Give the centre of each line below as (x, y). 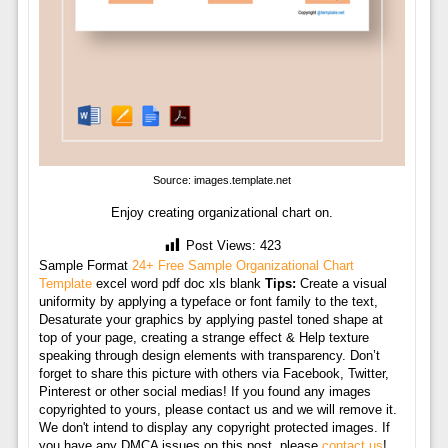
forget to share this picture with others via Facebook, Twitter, (213, 373)
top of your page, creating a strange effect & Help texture (203, 337)
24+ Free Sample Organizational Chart (242, 265)
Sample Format (85, 265)
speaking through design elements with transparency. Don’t (209, 355)
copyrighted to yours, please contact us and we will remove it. (217, 409)
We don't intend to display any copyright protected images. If (214, 427)
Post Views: (221, 246)
